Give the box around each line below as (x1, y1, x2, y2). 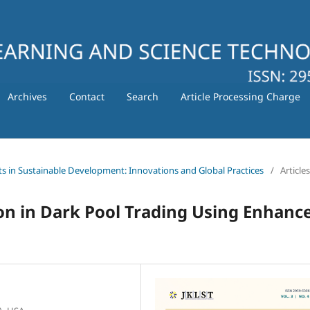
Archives (7, 89, 47, 103)
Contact (69, 89, 104, 103)
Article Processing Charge (180, 89, 300, 103)
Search (126, 89, 158, 103)
